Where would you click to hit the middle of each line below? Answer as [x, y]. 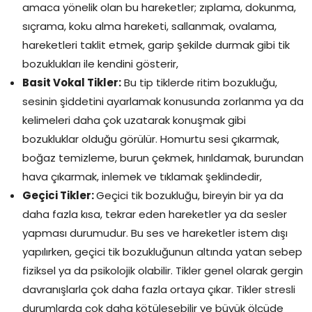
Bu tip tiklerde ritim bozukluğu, [199, 82]
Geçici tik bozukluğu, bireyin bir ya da [190, 195]
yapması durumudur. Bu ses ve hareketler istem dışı [155, 233]
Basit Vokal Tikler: [72, 82]
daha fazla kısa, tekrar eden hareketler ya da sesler [155, 214]
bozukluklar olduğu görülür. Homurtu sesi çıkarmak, [151, 139]
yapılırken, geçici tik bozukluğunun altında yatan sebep [162, 251]
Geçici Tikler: [59, 195]
